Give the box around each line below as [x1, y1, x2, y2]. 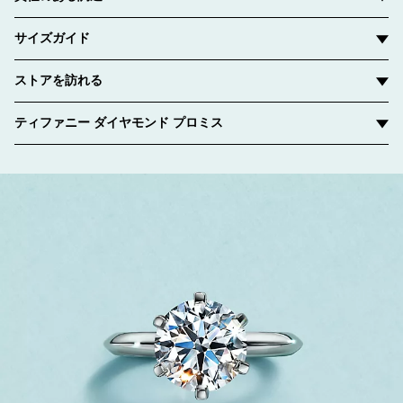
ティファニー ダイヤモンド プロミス [14, 116, 223, 130]
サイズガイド [14, 31, 90, 45]
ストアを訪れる [14, 74, 103, 87]
